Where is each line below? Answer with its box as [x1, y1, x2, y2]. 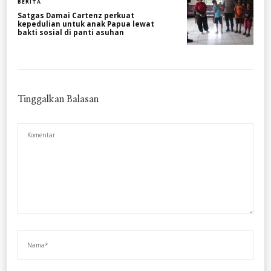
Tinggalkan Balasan [18, 94, 101, 105]
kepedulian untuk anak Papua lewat [18, 19, 154, 29]
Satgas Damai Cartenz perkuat [18, 11, 134, 21]
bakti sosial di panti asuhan [18, 28, 124, 38]
